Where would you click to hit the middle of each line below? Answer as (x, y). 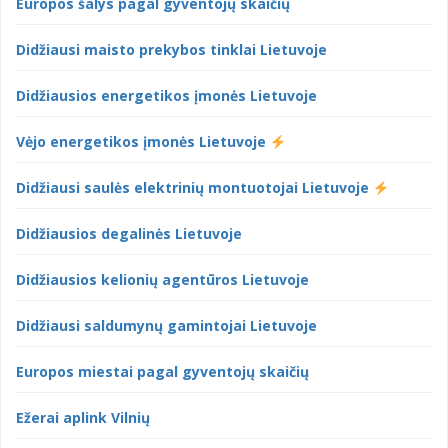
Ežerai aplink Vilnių (83, 418)
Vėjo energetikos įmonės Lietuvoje (143, 142)
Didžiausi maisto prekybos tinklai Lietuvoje (171, 50)
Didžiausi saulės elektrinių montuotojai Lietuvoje (194, 188)
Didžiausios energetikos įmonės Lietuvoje (166, 96)
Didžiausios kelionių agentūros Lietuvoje (162, 280)
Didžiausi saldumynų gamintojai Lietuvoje (166, 326)
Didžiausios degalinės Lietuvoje (129, 234)
